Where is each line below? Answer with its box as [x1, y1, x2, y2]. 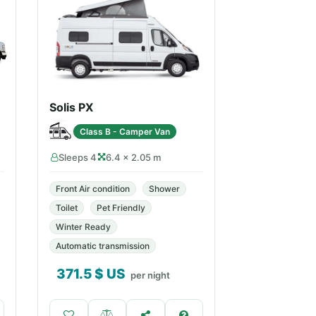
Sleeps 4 [59, 152, 97, 163]
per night [130, 269, 170, 281]
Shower [149, 183, 180, 194]
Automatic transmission [56, 241, 150, 251]
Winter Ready [56, 221, 111, 232]
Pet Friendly [97, 202, 145, 213]
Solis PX [49, 100, 93, 114]
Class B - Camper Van [80, 126, 170, 137]
